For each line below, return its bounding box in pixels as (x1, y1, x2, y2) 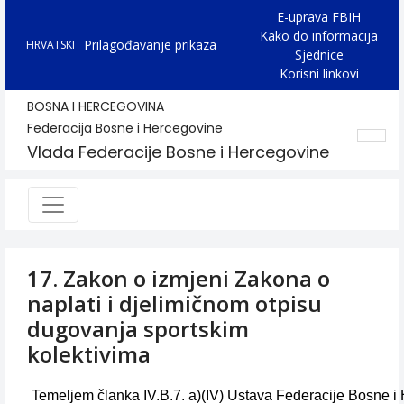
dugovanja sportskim (27, 314, 249, 344)
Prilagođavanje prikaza (84, 36, 216, 53)
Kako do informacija (260, 27, 378, 44)
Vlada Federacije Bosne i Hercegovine (27, 141, 329, 163)
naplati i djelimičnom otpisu (27, 289, 322, 318)
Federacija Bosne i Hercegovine (27, 119, 223, 137)
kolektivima (27, 339, 151, 369)
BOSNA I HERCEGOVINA (27, 97, 164, 115)
